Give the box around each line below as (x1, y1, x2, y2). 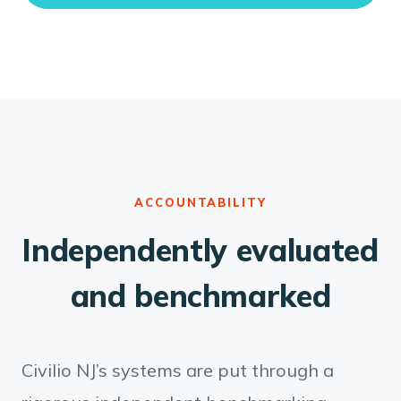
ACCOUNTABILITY (133, 195, 268, 209)
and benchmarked (70, 277, 331, 315)
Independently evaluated (22, 231, 379, 269)
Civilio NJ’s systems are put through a (21, 359, 334, 381)
